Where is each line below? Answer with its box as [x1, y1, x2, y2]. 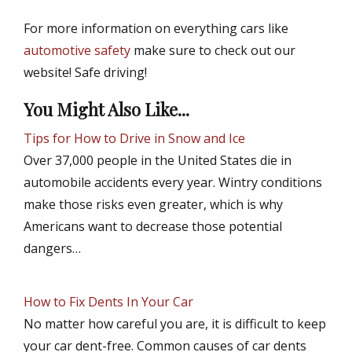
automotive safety [24, 42, 130, 60]
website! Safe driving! [24, 64, 147, 82]
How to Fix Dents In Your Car [24, 293, 193, 311]
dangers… [24, 240, 81, 258]
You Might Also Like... [24, 97, 189, 122]
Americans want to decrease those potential [24, 218, 282, 236]
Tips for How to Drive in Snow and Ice [24, 130, 245, 148]
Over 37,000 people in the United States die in [24, 152, 291, 170]
